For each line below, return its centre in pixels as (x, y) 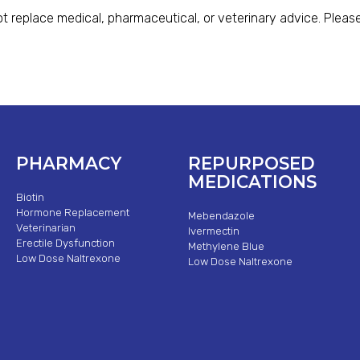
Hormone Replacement (73, 213)
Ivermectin (214, 231)
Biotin (31, 198)
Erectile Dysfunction (66, 243)
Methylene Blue (227, 247)
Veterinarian (46, 228)
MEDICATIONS (253, 181)
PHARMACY (69, 163)
